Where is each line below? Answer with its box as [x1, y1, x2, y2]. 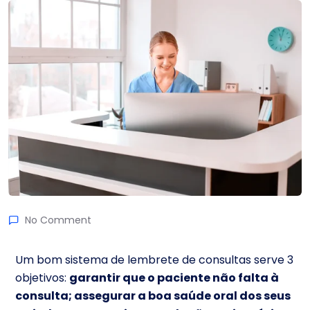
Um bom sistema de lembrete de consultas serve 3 [15, 251, 293, 268]
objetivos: [15, 269, 69, 286]
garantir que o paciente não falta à [69, 269, 279, 286]
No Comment [25, 212, 91, 227]
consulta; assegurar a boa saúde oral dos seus [15, 287, 291, 304]
